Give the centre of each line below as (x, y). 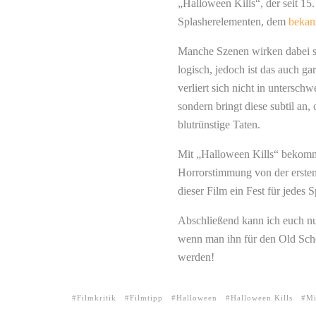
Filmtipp (146, 298)
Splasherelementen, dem (233, 22)
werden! (196, 257)
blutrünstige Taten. (219, 124)
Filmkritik (97, 298)
